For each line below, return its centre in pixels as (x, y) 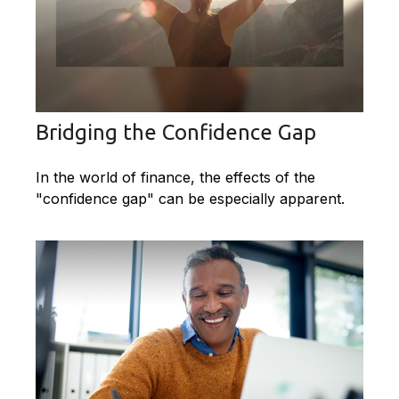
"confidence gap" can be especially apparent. (190, 199)
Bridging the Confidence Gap (176, 133)
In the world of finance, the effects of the (175, 178)
